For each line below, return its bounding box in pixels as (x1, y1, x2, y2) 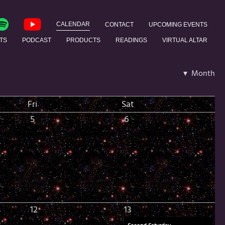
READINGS (115, 36, 147, 44)
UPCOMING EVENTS (148, 21, 207, 28)
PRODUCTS (66, 36, 100, 44)
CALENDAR (56, 21, 90, 28)
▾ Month (183, 67, 215, 80)
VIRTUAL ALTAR (162, 36, 207, 44)
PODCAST (22, 36, 51, 44)
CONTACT (104, 21, 134, 28)
